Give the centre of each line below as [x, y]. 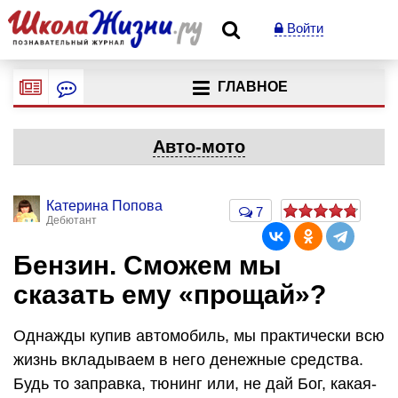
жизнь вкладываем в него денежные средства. [188, 359]
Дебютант [72, 220]
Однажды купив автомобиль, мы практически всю [199, 335]
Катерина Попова [104, 206]
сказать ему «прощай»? [170, 295]
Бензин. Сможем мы [147, 265]
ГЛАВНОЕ [252, 87]
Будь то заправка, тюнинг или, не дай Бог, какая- [195, 383]
